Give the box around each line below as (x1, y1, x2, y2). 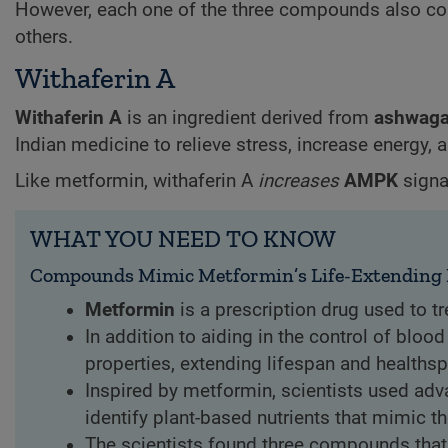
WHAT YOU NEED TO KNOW (30, 224, 336, 254)
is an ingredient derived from (122, 106, 374, 129)
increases (258, 170, 339, 193)
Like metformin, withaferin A (15, 170, 258, 193)
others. (15, 26, 73, 49)
